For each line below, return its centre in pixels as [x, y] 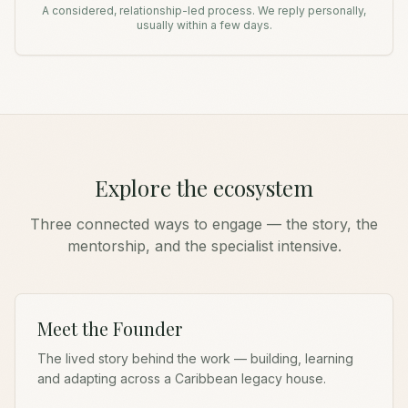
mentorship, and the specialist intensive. [204, 246]
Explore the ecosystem [204, 188]
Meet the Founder [110, 328]
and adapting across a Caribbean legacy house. [182, 378]
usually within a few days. [204, 25]
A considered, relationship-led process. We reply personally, [204, 10]
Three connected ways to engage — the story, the [204, 224]
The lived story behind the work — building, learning [195, 358]
